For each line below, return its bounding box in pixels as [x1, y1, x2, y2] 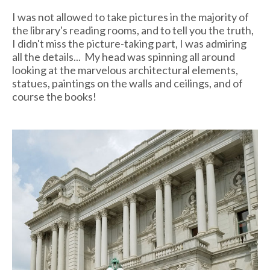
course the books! [12, 89, 96, 103]
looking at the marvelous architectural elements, [12, 63, 238, 77]
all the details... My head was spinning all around [12, 49, 235, 63]
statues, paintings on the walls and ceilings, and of [12, 76, 243, 90]
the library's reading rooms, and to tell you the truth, [12, 23, 254, 37]
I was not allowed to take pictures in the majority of [12, 10, 249, 24]
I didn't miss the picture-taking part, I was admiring [12, 36, 246, 50]
